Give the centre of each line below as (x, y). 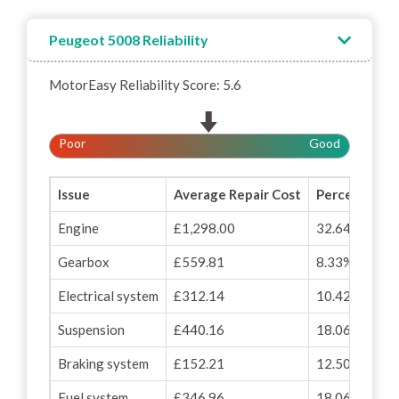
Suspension (91, 330)
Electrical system (108, 296)
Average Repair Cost (237, 194)
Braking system (103, 363)
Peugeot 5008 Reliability (129, 40)
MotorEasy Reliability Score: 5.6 (145, 85)
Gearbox (84, 262)
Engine (78, 228)
